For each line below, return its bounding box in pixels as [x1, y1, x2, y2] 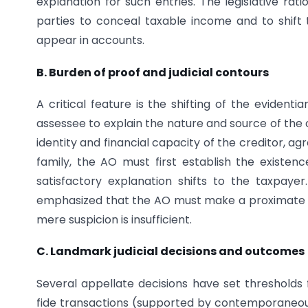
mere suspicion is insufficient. [36, 212, 192, 228]
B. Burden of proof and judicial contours [36, 64, 269, 80]
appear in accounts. [36, 32, 144, 49]
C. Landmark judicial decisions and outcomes [36, 243, 305, 260]
